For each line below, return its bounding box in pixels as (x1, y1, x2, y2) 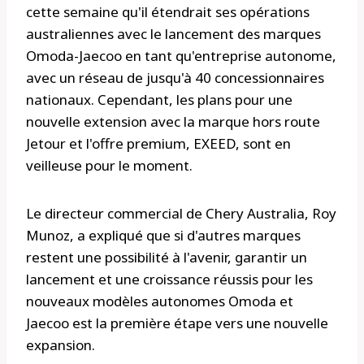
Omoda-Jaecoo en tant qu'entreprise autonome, (26, 46, 336, 66)
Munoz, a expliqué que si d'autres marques (26, 226, 301, 245)
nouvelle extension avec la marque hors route (26, 112, 320, 132)
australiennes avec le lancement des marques (26, 24, 321, 44)
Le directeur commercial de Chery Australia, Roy (26, 204, 336, 223)
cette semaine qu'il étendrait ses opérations (26, 2, 310, 22)
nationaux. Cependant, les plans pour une (26, 90, 292, 110)
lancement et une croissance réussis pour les (26, 270, 313, 289)
